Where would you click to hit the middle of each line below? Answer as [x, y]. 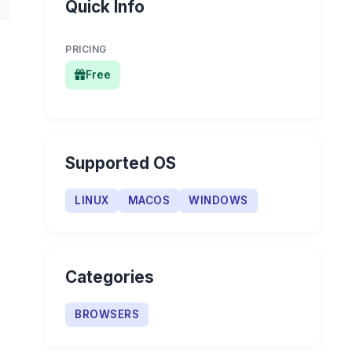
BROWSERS [107, 314]
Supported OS [121, 163]
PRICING [86, 49]
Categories [110, 277]
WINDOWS [218, 200]
